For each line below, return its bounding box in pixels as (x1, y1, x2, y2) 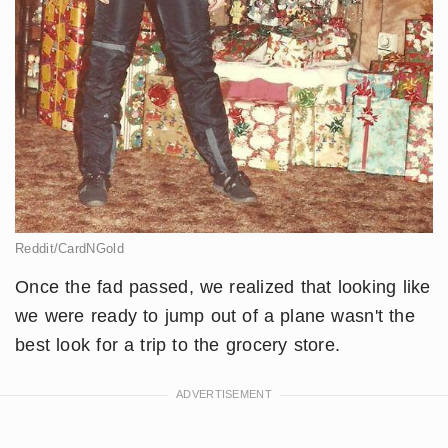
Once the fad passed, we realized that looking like (15, 276, 431, 297)
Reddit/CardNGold (15, 240, 124, 256)
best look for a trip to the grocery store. (15, 334, 341, 355)
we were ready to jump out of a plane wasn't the (15, 305, 416, 326)
